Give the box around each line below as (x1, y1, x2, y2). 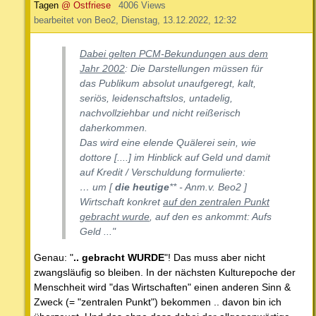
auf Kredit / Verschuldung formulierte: (80, 166, 245, 178)
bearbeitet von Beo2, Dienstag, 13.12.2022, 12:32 (34, 14, 236, 25)
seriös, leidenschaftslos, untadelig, (80, 92, 233, 104)
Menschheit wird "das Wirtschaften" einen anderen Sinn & (34, 281, 291, 293)
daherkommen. (80, 121, 147, 133)
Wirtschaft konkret (80, 195, 163, 207)
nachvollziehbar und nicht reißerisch (80, 107, 241, 119)
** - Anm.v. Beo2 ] (169, 181, 247, 193)
